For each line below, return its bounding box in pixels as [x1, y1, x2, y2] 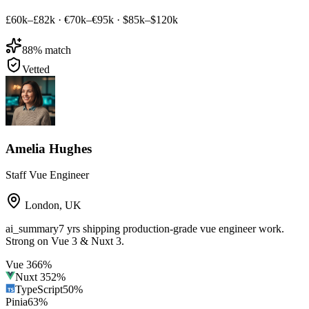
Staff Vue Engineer [6, 169, 89, 181]
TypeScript [15, 283, 63, 296]
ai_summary [6, 223, 59, 235]
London [25, 199, 59, 212]
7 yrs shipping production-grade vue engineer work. [59, 223, 284, 235]
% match [33, 43, 71, 56]
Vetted [22, 63, 50, 75]
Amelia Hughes [6, 141, 92, 156]
